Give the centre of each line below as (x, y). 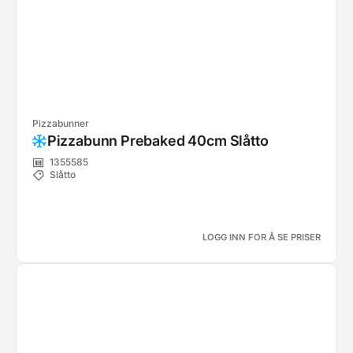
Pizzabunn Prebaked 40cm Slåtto (158, 141)
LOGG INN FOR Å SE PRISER (262, 237)
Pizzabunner (61, 123)
